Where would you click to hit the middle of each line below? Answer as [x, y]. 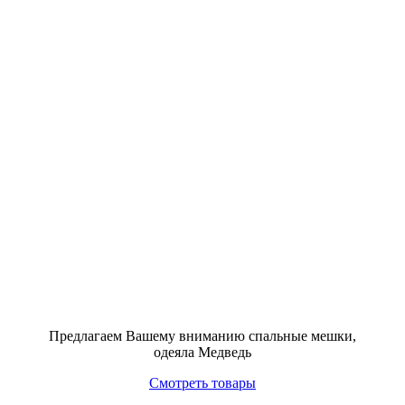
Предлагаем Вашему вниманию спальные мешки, [202, 336]
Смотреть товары [202, 383]
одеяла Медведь [202, 352]
